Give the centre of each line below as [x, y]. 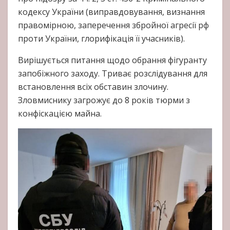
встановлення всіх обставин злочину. [93, 87]
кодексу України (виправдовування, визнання [111, 12]
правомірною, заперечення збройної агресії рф [113, 25]
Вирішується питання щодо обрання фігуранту [112, 60]
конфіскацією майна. [60, 114]
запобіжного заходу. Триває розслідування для [113, 74]
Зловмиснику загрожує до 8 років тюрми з [104, 100]
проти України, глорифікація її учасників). [101, 39]
